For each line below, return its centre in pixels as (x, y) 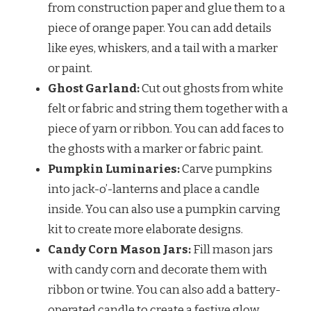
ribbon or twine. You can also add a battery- (164, 289)
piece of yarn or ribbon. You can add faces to (166, 128)
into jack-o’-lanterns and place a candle (154, 189)
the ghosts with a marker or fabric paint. (155, 149)
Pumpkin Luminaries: (114, 169)
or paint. (70, 68)
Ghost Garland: (94, 88)
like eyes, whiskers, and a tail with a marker (163, 48)
